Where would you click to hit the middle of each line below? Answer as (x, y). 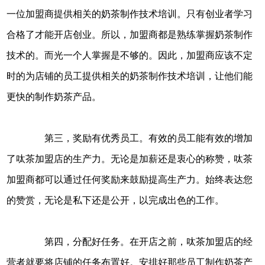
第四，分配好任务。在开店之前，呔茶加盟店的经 (139, 242)
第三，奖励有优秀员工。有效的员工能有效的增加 (139, 138)
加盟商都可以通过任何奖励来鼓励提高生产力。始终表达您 (130, 180)
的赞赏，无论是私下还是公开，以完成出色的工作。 (116, 201)
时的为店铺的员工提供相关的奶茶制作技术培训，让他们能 (130, 76)
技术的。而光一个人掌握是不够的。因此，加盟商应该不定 (130, 56)
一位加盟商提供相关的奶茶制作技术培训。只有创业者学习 (130, 14)
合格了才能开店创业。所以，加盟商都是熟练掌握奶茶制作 (130, 35)
